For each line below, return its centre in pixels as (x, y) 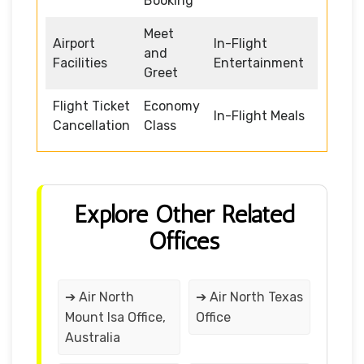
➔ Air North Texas (249, 297)
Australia (93, 337)
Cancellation (91, 125)
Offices (184, 241)
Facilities (80, 63)
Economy (172, 106)
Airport (74, 43)
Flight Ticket (91, 106)
